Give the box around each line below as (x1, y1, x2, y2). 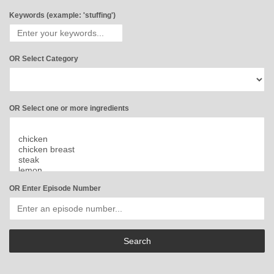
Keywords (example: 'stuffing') (9, 11, 116, 20)
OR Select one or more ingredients (9, 104, 129, 113)
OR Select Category (9, 54, 78, 63)
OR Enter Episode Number (9, 184, 101, 193)
